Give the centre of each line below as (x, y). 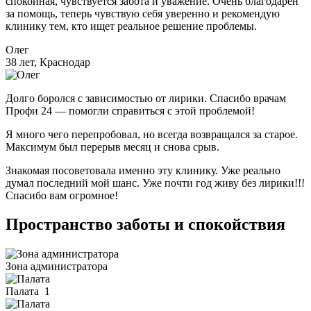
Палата (22, 292)
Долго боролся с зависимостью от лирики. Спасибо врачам (146, 98)
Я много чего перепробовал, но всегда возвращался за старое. (152, 134)
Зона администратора (57, 267)
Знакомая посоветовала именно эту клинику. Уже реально (143, 170)
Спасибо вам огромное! (62, 195)
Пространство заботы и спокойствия (145, 225)
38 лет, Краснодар (48, 62)
